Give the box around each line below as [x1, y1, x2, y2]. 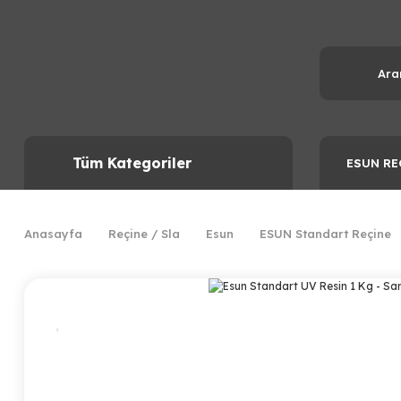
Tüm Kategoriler [73, 154, 192, 172]
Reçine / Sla [108, 226, 180, 241]
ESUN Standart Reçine [260, 226, 391, 241]
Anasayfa [24, 226, 82, 241]
